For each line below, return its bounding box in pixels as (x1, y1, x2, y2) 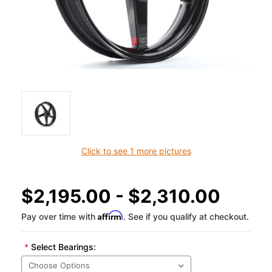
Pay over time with (21, 211, 98, 222)
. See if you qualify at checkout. (123, 211, 249, 222)
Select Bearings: (28, 242, 96, 253)
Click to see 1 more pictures (81, 146, 191, 157)
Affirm (98, 210, 123, 221)
